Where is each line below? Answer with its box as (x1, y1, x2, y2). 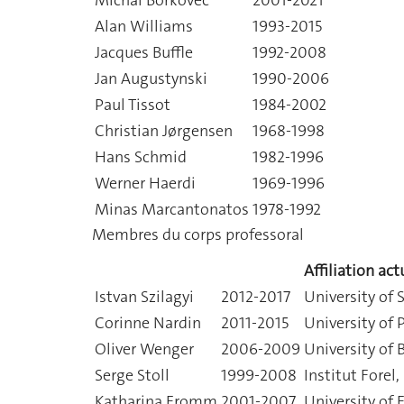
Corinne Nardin (95, 312, 201, 334)
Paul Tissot (95, 93, 170, 115)
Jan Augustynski (95, 67, 207, 89)
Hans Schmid (95, 145, 187, 168)
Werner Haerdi (95, 171, 196, 194)
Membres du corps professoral (92, 223, 304, 245)
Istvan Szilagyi (95, 286, 194, 308)
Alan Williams (95, 14, 193, 37)
